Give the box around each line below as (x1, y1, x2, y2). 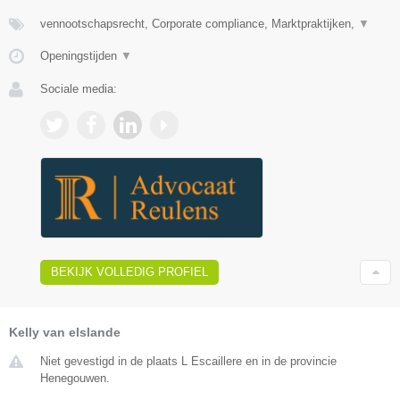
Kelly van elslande (9, 325, 121, 340)
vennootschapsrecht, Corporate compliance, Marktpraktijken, (40, 16, 358, 30)
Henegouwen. (40, 371, 110, 386)
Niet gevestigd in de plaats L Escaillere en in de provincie (40, 354, 337, 369)
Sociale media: (40, 81, 117, 96)
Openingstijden (40, 48, 121, 62)
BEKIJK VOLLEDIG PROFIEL (51, 265, 208, 279)
